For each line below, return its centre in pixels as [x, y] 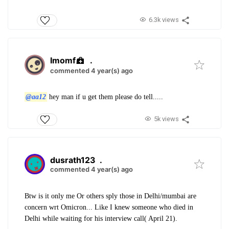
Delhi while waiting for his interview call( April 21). [101, 219]
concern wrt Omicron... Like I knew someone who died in [109, 208]
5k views [166, 119]
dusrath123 [73, 160]
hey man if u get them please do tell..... [105, 97]
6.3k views [164, 19]
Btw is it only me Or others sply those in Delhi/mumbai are [110, 196]
